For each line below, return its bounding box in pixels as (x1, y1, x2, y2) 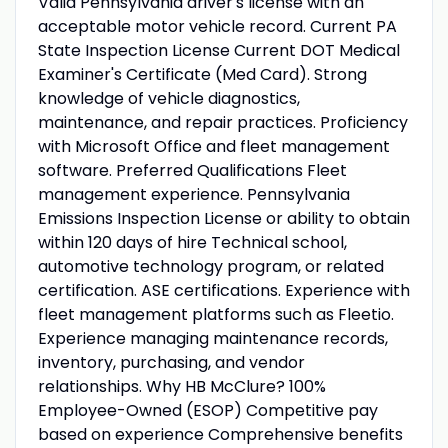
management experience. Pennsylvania (37, 182, 350, 206)
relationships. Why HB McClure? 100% (37, 374, 326, 398)
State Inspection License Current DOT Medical (37, 38, 400, 62)
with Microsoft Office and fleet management (37, 134, 390, 158)
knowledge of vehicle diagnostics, (37, 86, 300, 110)
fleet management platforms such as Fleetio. (37, 302, 394, 326)
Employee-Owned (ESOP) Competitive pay (37, 398, 378, 422)
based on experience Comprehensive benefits (37, 422, 403, 446)
